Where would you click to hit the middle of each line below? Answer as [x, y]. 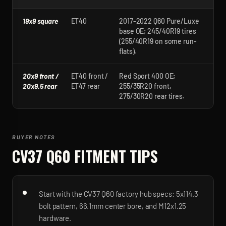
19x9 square [40, 21]
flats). [128, 51]
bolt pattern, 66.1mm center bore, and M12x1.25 [113, 206]
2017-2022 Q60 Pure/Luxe [159, 21]
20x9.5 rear [40, 86]
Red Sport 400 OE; [147, 76]
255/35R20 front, [145, 86]
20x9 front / [41, 76]
